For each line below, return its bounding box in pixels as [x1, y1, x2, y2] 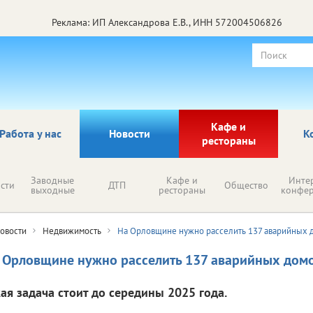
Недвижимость [43, 224, 101, 237]
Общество [224, 178, 268, 191]
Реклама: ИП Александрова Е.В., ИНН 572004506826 [52, 15, 282, 29]
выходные [30, 183, 75, 196]
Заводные [31, 173, 74, 187]
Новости [108, 126, 150, 140]
